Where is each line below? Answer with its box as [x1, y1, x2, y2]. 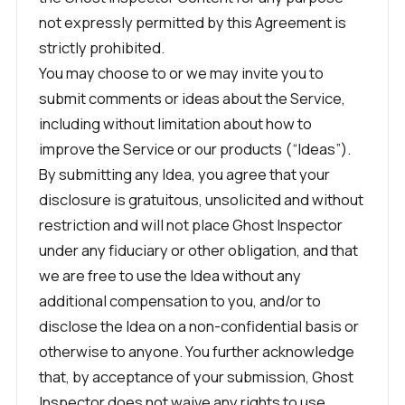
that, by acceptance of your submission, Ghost [39, 366, 353, 387]
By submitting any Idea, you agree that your [39, 164, 330, 184]
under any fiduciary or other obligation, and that [39, 240, 358, 260]
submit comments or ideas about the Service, [39, 88, 345, 108]
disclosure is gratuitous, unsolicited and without [39, 189, 363, 210]
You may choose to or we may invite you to [39, 62, 324, 83]
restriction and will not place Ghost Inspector [39, 214, 343, 235]
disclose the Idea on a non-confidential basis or [39, 316, 359, 336]
